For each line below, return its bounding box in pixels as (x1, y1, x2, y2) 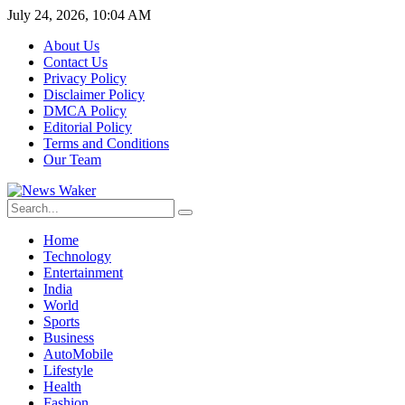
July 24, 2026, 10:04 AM (7, 7, 151, 23)
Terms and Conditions (43, 136, 169, 151)
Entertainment (43, 265, 123, 280)
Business (43, 330, 94, 345)
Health (43, 379, 81, 394)
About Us (43, 38, 99, 53)
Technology (43, 249, 111, 264)
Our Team (43, 152, 101, 167)
